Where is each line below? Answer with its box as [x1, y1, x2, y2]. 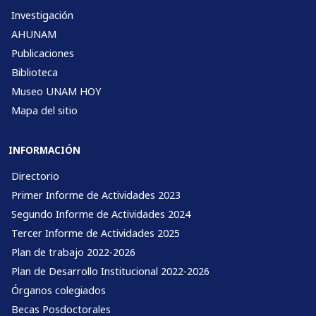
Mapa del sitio [11, 104, 78, 118]
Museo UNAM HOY [11, 85, 101, 99]
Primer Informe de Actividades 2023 [11, 188, 181, 202]
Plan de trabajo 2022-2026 [11, 245, 135, 260]
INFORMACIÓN [8, 143, 80, 157]
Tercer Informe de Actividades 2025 [11, 226, 180, 241]
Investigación [11, 8, 73, 23]
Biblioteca [11, 66, 58, 80]
